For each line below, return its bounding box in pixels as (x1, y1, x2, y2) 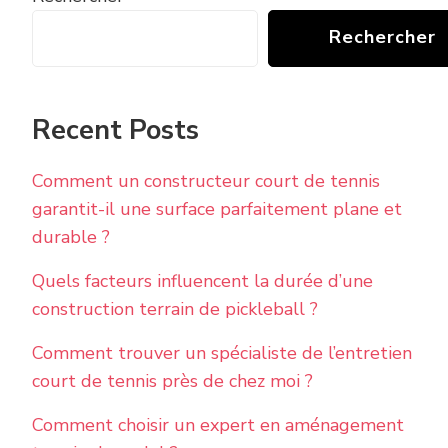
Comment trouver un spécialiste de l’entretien (32, 340, 412, 365)
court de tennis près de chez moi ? (32, 368, 313, 393)
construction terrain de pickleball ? (32, 296, 318, 321)
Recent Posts (32, 111, 199, 149)
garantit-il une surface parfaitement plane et (32, 196, 402, 221)
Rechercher (329, 24, 436, 49)
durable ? (32, 224, 110, 249)
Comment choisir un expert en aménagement (32, 412, 404, 437)
